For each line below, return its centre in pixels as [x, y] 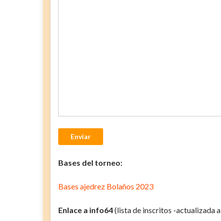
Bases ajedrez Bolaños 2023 [106, 186]
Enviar [81, 136]
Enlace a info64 [86, 210]
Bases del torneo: [90, 162]
